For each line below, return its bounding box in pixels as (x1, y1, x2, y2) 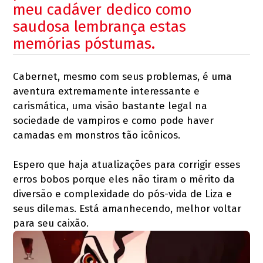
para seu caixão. (13, 217, 89, 230)
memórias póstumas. (13, 34, 156, 53)
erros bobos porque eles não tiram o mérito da (13, 173, 235, 186)
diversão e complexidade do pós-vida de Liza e (13, 187, 232, 200)
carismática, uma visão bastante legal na (13, 99, 208, 112)
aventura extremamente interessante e (13, 85, 200, 97)
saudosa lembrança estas (13, 17, 187, 36)
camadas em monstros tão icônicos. (13, 129, 181, 141)
